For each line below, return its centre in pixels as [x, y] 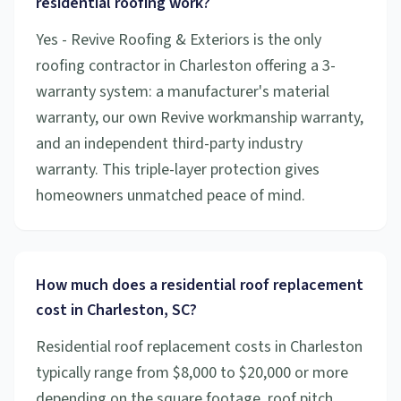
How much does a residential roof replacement [200, 285]
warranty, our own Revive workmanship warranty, [200, 118]
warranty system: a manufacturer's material [183, 92]
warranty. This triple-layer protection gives [178, 170]
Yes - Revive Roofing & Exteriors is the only [179, 40]
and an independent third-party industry [169, 144]
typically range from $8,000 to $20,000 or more [192, 373]
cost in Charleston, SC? [116, 310]
